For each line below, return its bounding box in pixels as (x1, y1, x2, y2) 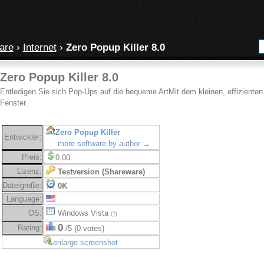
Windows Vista (55, 209, 111, 217)
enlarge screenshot (52, 238, 118, 247)
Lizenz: (16, 167, 42, 176)
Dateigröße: (2, 181, 42, 190)
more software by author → (57, 139, 150, 148)
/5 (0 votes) (62, 224, 104, 233)
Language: (6, 194, 42, 203)
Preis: (21, 153, 42, 161)
